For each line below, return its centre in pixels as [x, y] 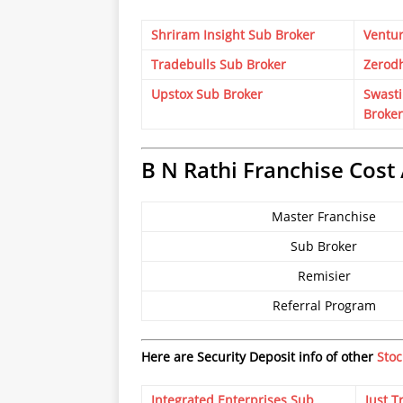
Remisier [324, 275]
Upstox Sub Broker [207, 94]
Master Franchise [324, 216]
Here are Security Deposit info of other [259, 356]
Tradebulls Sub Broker [219, 64]
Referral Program [324, 305]
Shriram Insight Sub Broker [233, 34]
